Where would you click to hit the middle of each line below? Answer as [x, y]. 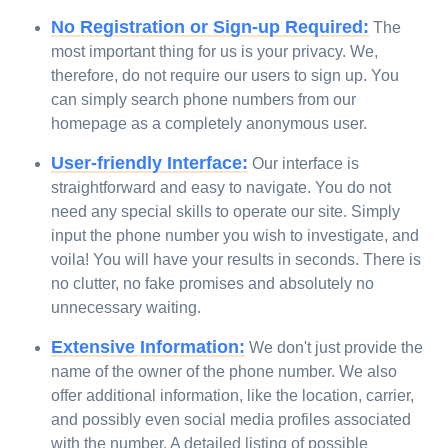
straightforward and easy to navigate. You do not [221, 187]
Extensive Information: [148, 347]
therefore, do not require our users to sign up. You [225, 75]
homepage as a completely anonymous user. [209, 123]
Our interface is [304, 163]
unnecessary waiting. [126, 307]
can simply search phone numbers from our [204, 99]
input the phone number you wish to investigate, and [235, 235]
